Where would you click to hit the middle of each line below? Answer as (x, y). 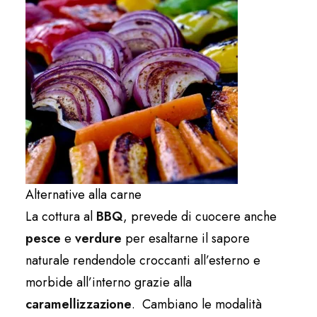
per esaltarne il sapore (186, 239)
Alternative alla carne (83, 195)
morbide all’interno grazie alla (109, 283)
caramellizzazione (79, 305)
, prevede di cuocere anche (200, 217)
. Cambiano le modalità (197, 305)
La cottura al (59, 217)
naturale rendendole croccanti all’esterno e (143, 261)
